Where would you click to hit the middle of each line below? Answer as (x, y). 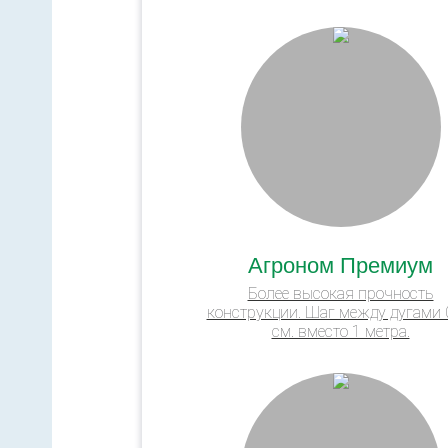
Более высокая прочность (340, 293)
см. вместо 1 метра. (340, 331)
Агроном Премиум (340, 263)
